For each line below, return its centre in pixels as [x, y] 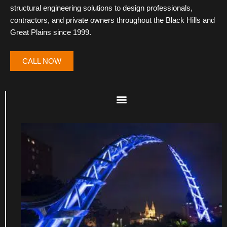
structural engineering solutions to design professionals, [101, 8]
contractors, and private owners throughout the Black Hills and [112, 20]
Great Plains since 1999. [52, 32]
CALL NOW [42, 61]
